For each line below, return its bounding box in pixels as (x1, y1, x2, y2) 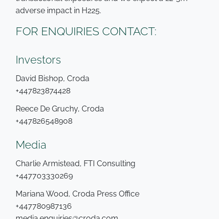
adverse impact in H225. (16, 6, 101, 15)
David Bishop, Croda (16, 74, 89, 83)
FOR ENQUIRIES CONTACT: (16, 24, 156, 38)
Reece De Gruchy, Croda (16, 104, 104, 113)
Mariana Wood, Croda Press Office (16, 189, 139, 198)
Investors (16, 54, 61, 66)
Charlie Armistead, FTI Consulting (16, 159, 135, 168)
